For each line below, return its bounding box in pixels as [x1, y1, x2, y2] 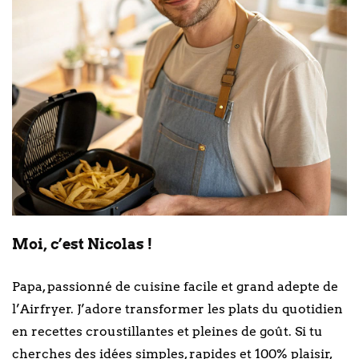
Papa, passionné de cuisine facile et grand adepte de [12, 279, 338, 295]
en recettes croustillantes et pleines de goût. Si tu [12, 324, 323, 340]
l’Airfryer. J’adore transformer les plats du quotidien [12, 301, 343, 317]
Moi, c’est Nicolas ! [12, 236, 152, 253]
